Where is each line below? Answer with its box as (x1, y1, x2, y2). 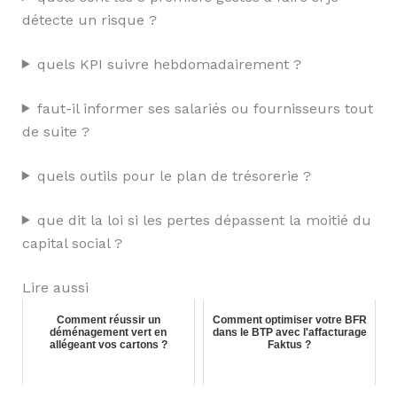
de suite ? (21, 122, 90, 140)
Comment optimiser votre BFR (212, 313, 367, 326)
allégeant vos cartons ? (49, 338, 167, 351)
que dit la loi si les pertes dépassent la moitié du (36, 211, 371, 229)
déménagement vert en (50, 325, 167, 339)
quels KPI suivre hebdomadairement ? (36, 55, 301, 73)
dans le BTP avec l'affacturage (212, 325, 367, 339)
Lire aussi (21, 278, 89, 296)
